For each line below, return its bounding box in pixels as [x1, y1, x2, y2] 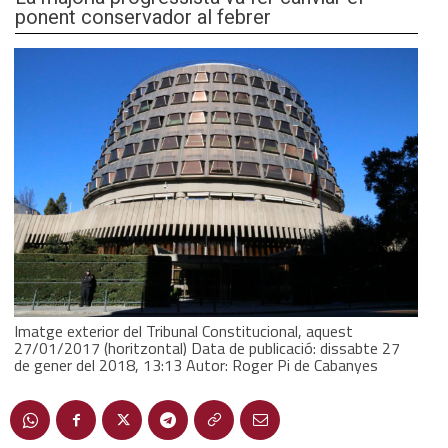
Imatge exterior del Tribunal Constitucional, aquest [14, 318, 353, 343]
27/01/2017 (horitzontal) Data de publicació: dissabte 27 [14, 335, 400, 360]
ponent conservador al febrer [15, 2, 271, 32]
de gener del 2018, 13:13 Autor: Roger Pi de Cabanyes [14, 352, 378, 377]
